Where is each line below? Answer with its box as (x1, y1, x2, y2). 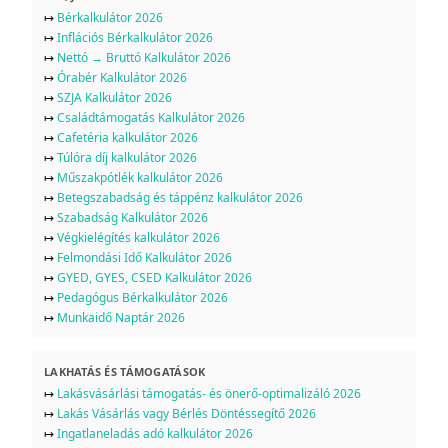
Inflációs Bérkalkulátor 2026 (57, 28, 213, 46)
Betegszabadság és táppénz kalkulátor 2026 (57, 188, 303, 206)
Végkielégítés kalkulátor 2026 (57, 228, 220, 246)
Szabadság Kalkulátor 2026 (57, 208, 208, 226)
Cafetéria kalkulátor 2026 (57, 128, 198, 146)
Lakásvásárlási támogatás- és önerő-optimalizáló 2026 (57, 384, 361, 402)
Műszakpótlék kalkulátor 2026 (57, 168, 223, 186)
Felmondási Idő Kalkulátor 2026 (57, 248, 232, 266)
